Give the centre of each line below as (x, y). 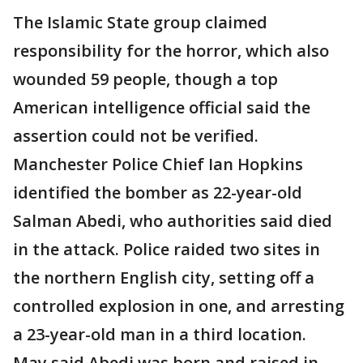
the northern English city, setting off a (164, 278)
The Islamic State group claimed (140, 22)
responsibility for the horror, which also (171, 51)
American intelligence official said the (162, 107)
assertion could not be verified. (136, 136)
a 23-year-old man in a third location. (160, 334)
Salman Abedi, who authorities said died (173, 221)
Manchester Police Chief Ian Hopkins (158, 164)
